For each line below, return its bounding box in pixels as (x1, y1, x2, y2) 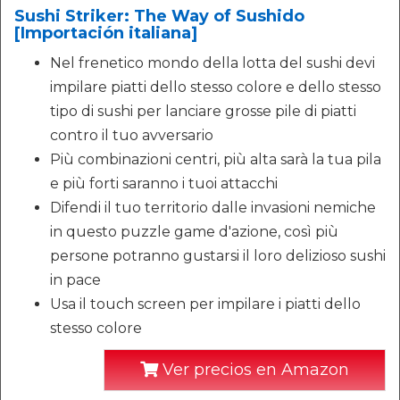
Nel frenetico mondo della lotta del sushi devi (50, 54, 375, 72)
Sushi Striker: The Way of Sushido (14, 6, 304, 27)
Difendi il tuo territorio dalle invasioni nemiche (50, 199, 376, 217)
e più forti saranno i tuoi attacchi (50, 175, 278, 193)
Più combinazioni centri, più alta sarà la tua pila (50, 151, 381, 169)
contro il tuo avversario (50, 127, 213, 145)
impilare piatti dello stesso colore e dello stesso (50, 79, 381, 96)
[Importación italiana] (14, 23, 197, 44)
